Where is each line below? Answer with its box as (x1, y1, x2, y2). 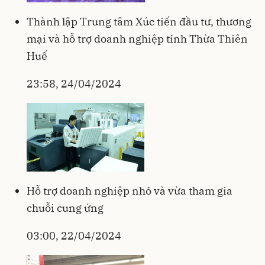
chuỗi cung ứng (27, 201, 104, 215)
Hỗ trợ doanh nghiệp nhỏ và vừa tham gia (27, 184, 232, 198)
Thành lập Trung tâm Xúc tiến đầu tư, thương (27, 15, 251, 29)
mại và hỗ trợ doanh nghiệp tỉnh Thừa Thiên (27, 32, 248, 46)
